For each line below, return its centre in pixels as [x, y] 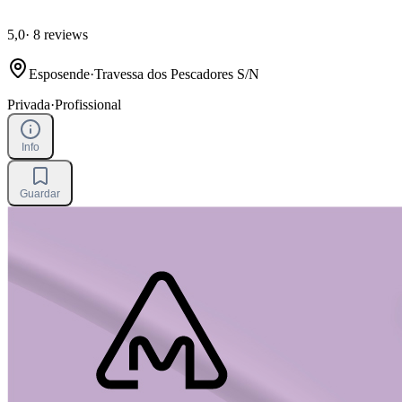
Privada [29, 105]
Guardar [40, 194]
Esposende [59, 74]
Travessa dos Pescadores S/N [177, 74]
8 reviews [59, 35]
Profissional [88, 105]
